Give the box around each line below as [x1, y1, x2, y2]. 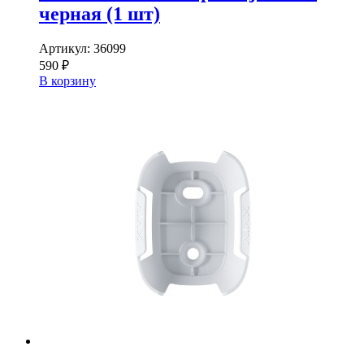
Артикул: [39, 41, 93, 55]
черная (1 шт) [39, 2, 160, 24]
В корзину [39, 73, 96, 88]
